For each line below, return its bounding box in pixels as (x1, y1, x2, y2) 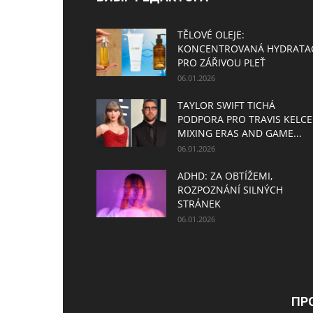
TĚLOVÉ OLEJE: (177, 28, 245, 41)
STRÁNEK (177, 197, 221, 210)
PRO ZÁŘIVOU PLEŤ (177, 56, 265, 69)
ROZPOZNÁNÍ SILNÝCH (177, 183, 283, 196)
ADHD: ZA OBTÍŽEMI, (177, 169, 272, 182)
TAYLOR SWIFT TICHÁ (177, 99, 275, 112)
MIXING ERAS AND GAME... (177, 126, 302, 140)
